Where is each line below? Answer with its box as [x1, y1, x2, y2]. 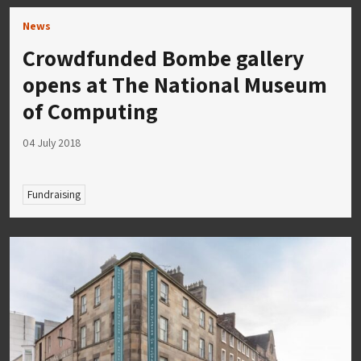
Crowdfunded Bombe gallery [23, 42, 304, 73]
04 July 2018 [23, 135, 81, 150]
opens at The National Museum [23, 68, 327, 99]
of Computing [23, 95, 158, 126]
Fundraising [27, 187, 81, 202]
